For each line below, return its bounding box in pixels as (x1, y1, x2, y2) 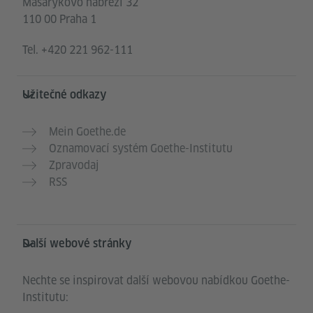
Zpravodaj (49, 158, 99, 173)
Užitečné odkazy (22, 88, 106, 102)
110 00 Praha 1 (22, 12, 96, 27)
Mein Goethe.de (49, 124, 126, 140)
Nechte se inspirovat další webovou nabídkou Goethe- (22, 273, 290, 289)
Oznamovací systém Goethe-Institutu (49, 141, 233, 156)
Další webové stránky (22, 237, 131, 251)
